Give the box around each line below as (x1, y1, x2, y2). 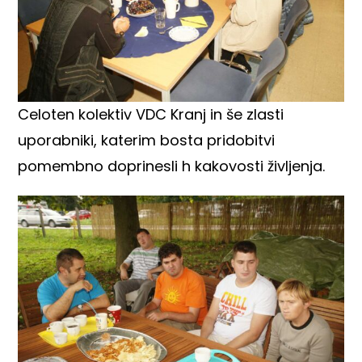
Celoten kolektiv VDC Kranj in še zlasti (18, 103, 288, 124)
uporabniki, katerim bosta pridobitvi (18, 129, 276, 150)
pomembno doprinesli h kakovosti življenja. (18, 155, 326, 176)
